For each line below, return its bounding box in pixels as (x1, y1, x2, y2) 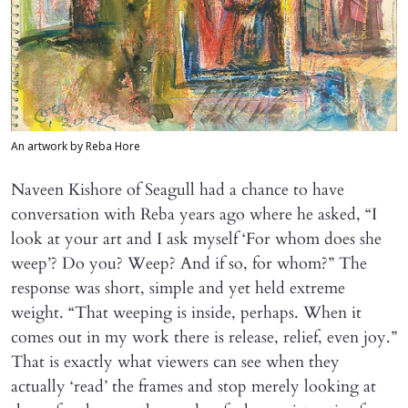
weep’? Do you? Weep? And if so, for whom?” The (11, 251, 367, 275)
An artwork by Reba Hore (11, 140, 140, 154)
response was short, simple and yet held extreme (11, 276, 345, 300)
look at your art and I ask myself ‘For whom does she (11, 227, 382, 250)
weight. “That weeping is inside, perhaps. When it (11, 301, 362, 324)
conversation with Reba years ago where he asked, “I (11, 202, 377, 226)
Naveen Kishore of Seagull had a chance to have (11, 178, 344, 201)
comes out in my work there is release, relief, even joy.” (11, 325, 397, 349)
